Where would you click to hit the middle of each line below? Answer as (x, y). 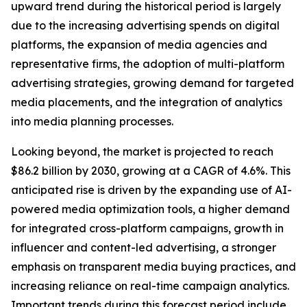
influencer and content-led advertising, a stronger (144, 248)
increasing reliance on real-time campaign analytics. (150, 286)
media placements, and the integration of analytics (147, 102)
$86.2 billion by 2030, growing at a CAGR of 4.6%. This (151, 171)
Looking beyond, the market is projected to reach (142, 152)
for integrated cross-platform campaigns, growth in (147, 229)
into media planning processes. (92, 122)
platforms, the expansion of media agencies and (139, 45)
